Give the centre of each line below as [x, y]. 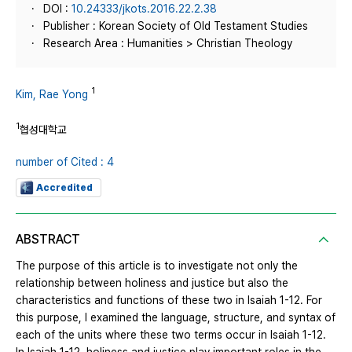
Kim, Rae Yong [52, 94]
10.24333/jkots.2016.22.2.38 [144, 9]
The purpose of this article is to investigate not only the [157, 266]
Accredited [64, 188]
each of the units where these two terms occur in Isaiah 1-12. [171, 335]
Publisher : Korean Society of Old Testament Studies [176, 26]
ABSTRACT [48, 240]
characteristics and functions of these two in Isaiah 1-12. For [169, 301]
